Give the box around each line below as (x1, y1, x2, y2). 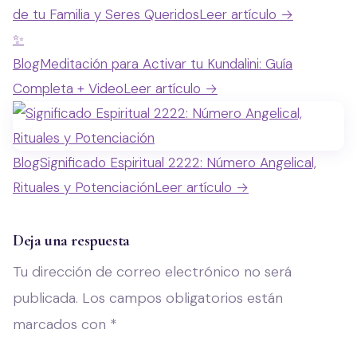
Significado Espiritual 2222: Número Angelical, (40, 153, 316, 171)
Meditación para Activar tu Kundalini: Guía (40, 54, 292, 73)
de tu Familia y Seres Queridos (13, 5, 199, 23)
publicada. (13, 288, 78, 308)
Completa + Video (13, 79, 124, 97)
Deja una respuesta (13, 230, 130, 250)
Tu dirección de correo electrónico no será (13, 261, 292, 281)
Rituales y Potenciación (13, 178, 155, 196)
